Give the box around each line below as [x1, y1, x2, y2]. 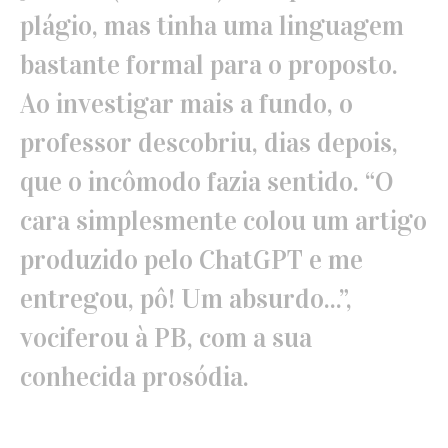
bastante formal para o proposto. [19, 48, 398, 81]
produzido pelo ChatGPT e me [19, 243, 363, 276]
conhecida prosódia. [19, 360, 249, 393]
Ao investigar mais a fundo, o [19, 87, 353, 120]
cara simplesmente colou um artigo [19, 204, 427, 237]
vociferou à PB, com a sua [19, 321, 312, 354]
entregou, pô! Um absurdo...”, [19, 282, 352, 315]
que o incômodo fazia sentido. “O [19, 165, 394, 198]
